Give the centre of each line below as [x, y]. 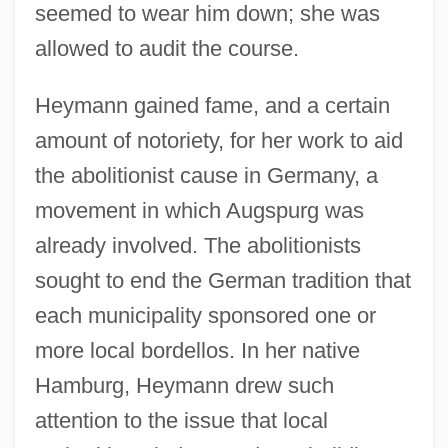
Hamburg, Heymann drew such [184, 385]
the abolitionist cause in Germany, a [206, 175]
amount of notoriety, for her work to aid [218, 140]
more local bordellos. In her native [197, 350]
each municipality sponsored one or [205, 315]
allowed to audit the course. [166, 48]
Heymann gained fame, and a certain [212, 105]
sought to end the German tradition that [222, 280]
